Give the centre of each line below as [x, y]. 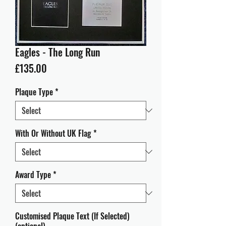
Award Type [33, 175]
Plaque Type [34, 92]
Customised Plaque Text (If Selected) [72, 216]
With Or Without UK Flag [53, 133]
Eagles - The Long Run [58, 52]
